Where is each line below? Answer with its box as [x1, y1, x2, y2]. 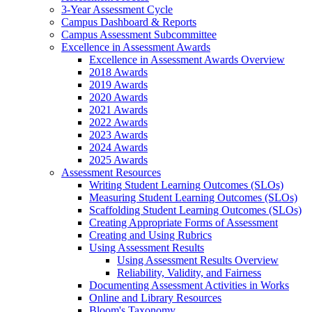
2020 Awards [89, 91, 148, 104]
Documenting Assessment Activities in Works [89, 279, 289, 292]
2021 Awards [89, 104, 148, 116]
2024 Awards [89, 141, 148, 154]
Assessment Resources [61, 166, 161, 179]
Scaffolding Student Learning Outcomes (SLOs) [89, 204, 302, 217]
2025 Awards [89, 154, 148, 166]
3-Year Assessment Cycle [61, 3, 173, 16]
